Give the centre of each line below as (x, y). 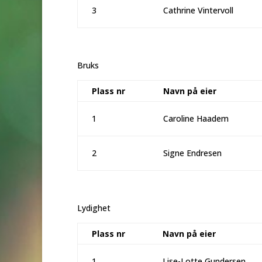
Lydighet (94, 208)
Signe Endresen (192, 153)
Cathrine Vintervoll (198, 10)
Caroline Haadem (196, 118)
